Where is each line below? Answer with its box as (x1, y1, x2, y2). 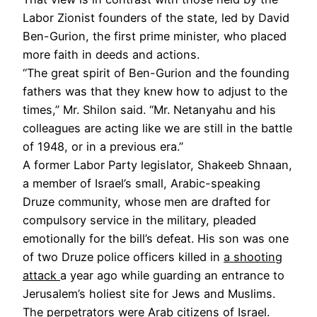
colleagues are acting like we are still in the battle (23, 120, 292, 135)
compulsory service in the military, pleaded (23, 212, 256, 227)
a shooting (224, 249, 282, 264)
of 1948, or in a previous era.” (23, 139, 183, 154)
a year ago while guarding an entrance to (60, 267, 284, 282)
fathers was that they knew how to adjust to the (23, 83, 287, 98)
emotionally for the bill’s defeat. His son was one (23, 231, 289, 246)
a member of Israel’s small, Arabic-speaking (23, 175, 260, 190)
